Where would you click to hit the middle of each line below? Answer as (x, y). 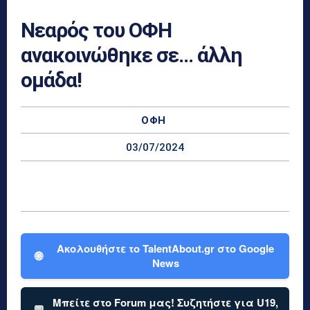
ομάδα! (51, 80)
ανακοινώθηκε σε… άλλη (131, 55)
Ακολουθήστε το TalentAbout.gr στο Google (165, 248)
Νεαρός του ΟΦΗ (96, 30)
